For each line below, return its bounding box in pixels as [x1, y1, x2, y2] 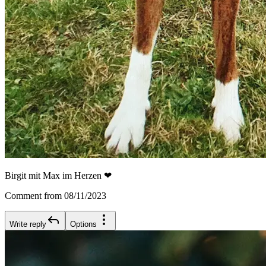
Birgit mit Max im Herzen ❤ [5, 170, 112, 181]
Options [70, 220, 97, 229]
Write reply [9, 220, 46, 229]
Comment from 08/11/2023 [5, 191, 106, 201]
